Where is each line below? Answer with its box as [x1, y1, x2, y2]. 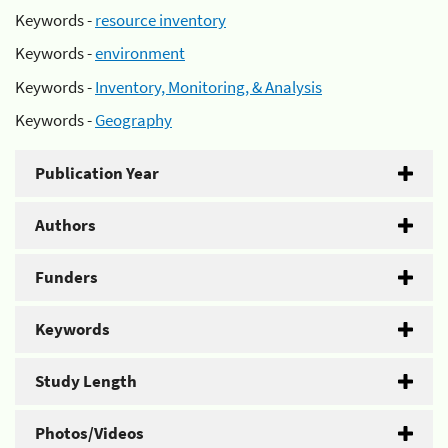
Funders [35, 266, 98, 288]
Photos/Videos [35, 422, 144, 444]
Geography [95, 109, 172, 131]
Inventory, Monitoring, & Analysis [95, 75, 322, 98]
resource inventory [95, 8, 226, 31]
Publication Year [35, 162, 159, 184]
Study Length [35, 370, 137, 392]
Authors [35, 214, 96, 236]
